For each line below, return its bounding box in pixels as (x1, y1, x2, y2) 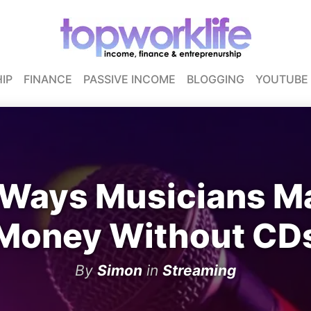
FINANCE (24, 72, 72, 86)
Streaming (162, 262, 236, 279)
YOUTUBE (255, 72, 308, 86)
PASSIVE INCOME (83, 72, 176, 86)
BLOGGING (187, 72, 244, 86)
